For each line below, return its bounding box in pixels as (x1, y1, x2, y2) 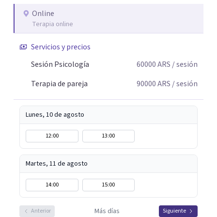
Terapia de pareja (31, 78, 88, 89)
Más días (94, 206, 120, 216)
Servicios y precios (31, 42, 91, 52)
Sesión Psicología (31, 59, 89, 70)
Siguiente (163, 207, 186, 215)
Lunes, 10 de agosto (26, 110, 84, 120)
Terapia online (32, 19, 73, 29)
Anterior (31, 207, 51, 215)
